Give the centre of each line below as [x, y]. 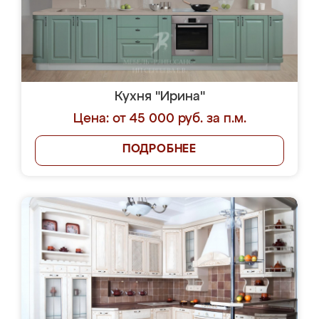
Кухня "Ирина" [159, 97]
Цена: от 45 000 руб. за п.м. [159, 119]
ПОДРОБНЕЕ [159, 150]
